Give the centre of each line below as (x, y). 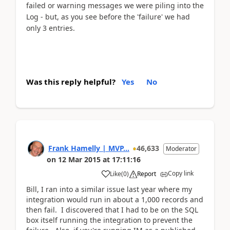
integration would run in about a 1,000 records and (115, 199)
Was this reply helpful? (71, 82)
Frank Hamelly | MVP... (89, 148)
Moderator (181, 149)
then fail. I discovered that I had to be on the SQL (112, 210)
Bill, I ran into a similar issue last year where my (109, 189)
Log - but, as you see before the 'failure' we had (108, 16)
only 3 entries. (51, 28)
